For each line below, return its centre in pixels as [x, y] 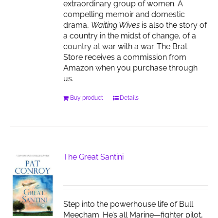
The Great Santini [94, 157]
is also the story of [173, 25]
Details [129, 98]
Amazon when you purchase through [131, 68]
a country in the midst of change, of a [130, 36]
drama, [77, 25]
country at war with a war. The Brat [126, 46]
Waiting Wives [116, 25]
